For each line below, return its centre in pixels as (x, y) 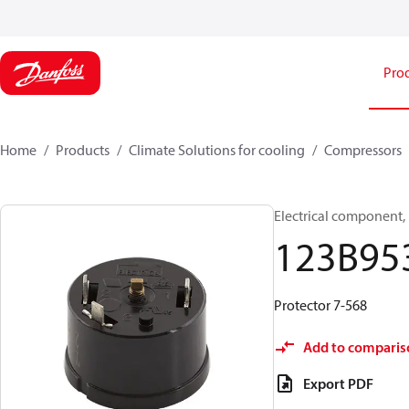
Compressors (363, 150)
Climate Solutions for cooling (217, 150)
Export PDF (338, 383)
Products (83, 150)
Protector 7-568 (320, 305)
